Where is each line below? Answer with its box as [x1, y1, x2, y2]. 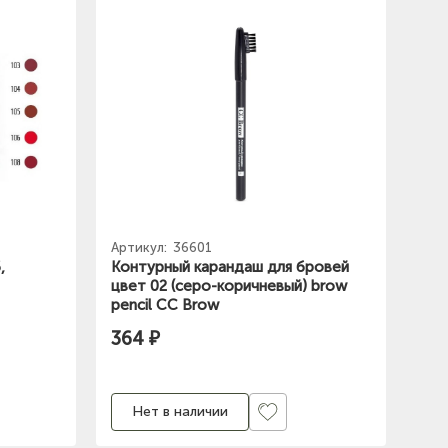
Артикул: [111, 239, 170, 255]
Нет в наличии [132, 403, 228, 421]
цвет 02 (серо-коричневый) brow [111, 276, 347, 295]
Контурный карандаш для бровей [111, 257, 349, 276]
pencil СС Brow [111, 295, 219, 314]
